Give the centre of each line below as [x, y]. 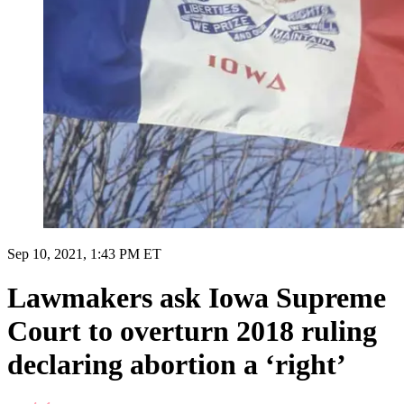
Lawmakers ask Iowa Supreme [197, 298]
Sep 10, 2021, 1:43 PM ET [84, 253]
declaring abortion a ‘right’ [177, 365]
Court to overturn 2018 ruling [192, 331]
